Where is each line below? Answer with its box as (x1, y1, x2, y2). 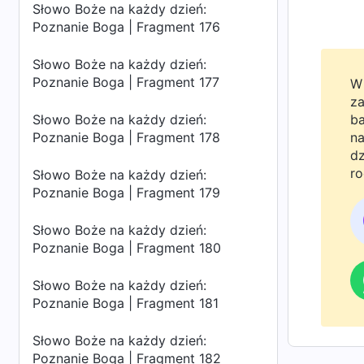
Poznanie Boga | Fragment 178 (32, 129, 220, 145)
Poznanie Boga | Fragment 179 (32, 184, 220, 201)
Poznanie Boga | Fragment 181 (32, 295, 219, 311)
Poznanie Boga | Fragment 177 (32, 74, 219, 90)
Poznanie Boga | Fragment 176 (32, 19, 220, 35)
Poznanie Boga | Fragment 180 (32, 240, 221, 256)
